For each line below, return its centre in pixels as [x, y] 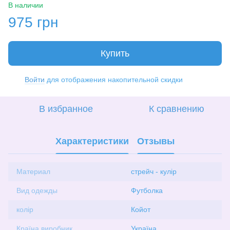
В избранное [66, 109]
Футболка [147, 190]
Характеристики [92, 141]
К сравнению [177, 109]
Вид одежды [37, 190]
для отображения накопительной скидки [114, 79]
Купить [115, 53]
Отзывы [156, 141]
